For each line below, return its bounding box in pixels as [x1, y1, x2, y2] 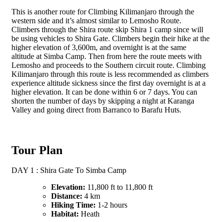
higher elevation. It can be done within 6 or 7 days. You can [11, 87, 197, 96]
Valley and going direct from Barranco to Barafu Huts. [11, 105, 181, 114]
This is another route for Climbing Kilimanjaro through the [11, 7, 194, 16]
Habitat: [51, 209, 79, 218]
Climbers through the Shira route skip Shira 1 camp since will [11, 25, 203, 34]
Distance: [51, 191, 82, 200]
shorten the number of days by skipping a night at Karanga [11, 96, 194, 105]
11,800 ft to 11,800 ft [85, 182, 153, 191]
